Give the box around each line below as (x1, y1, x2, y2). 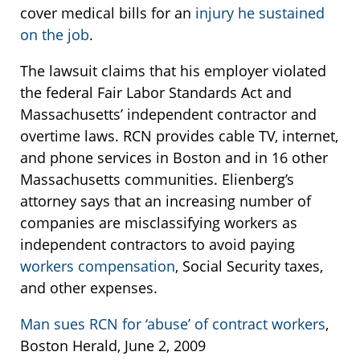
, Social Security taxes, (175, 256, 323, 276)
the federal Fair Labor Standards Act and (20, 83, 292, 103)
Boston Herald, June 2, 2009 (20, 336, 206, 356)
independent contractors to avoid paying (20, 235, 295, 255)
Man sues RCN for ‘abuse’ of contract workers (20, 314, 325, 334)
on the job (20, 25, 89, 45)
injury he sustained (195, 3, 325, 23)
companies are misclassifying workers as (20, 213, 297, 233)
